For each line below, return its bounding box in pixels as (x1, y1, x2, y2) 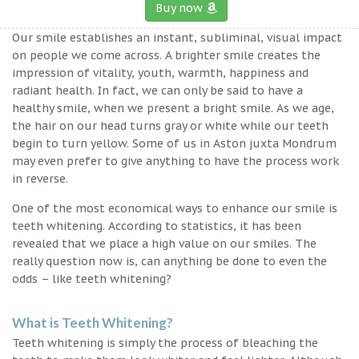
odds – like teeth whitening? (12, 271, 171, 286)
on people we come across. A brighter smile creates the (12, 47, 321, 63)
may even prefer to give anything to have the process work (12, 153, 339, 168)
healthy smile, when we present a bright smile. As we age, (12, 100, 334, 115)
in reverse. (12, 171, 68, 186)
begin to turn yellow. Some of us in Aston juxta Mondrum (12, 135, 337, 151)
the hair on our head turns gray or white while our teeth (12, 118, 329, 133)
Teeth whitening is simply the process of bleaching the (12, 335, 318, 350)
